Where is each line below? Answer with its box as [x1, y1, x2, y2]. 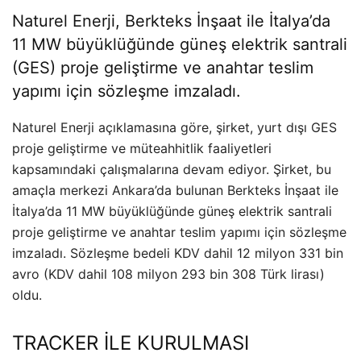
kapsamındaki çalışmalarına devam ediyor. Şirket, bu [12, 161, 331, 177]
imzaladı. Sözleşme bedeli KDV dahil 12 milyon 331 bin [12, 245, 343, 261]
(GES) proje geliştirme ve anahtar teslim [12, 58, 313, 77]
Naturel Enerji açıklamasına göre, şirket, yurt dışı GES [12, 119, 337, 135]
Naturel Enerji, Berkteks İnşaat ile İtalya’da [12, 11, 330, 31]
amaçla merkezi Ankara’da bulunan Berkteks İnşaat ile [12, 182, 338, 198]
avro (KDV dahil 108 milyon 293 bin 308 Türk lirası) [12, 266, 325, 282]
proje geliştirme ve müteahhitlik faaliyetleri [12, 140, 272, 156]
